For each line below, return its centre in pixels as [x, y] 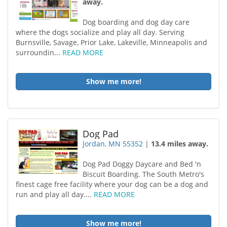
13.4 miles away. [180, 144]
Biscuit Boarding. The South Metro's [144, 174]
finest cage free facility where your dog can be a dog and [112, 184]
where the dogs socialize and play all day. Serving [100, 32]
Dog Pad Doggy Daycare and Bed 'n [142, 164]
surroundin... [39, 52]
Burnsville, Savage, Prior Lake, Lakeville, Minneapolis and [111, 42]
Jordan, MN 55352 [113, 144]
